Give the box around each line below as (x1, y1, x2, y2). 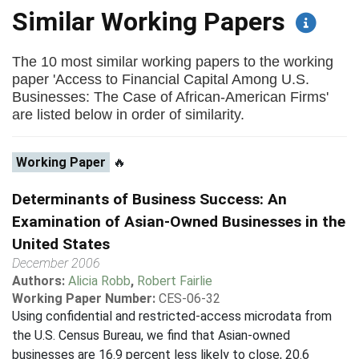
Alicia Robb (68, 273, 131, 288)
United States (12, 235, 110, 253)
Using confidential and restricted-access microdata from (12, 309, 332, 324)
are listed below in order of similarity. (12, 106, 244, 123)
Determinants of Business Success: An (12, 190, 287, 208)
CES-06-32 (159, 291, 220, 306)
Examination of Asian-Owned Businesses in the (12, 212, 345, 231)
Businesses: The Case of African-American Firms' (12, 88, 329, 105)
